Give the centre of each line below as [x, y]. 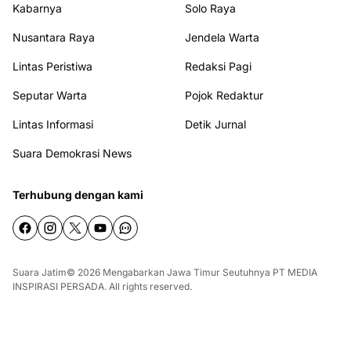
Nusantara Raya [54, 37]
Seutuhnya [246, 272]
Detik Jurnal [215, 124]
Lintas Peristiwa [52, 66]
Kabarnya [37, 8]
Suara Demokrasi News [72, 153]
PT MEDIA [295, 272]
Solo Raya [210, 8]
